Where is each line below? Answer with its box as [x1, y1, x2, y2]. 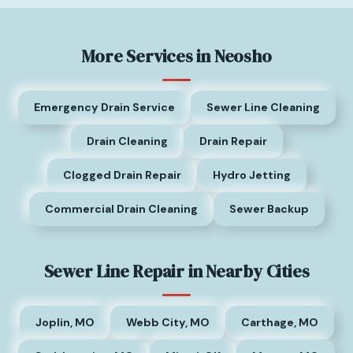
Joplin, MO [35, 314, 95, 329]
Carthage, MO [240, 314, 318, 329]
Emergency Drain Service [33, 99, 175, 114]
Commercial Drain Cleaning [44, 201, 198, 216]
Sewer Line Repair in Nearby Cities [43, 259, 310, 283]
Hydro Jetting [212, 167, 291, 182]
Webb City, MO [125, 314, 210, 329]
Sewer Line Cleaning [206, 99, 320, 114]
